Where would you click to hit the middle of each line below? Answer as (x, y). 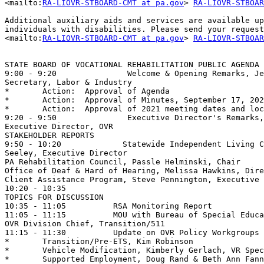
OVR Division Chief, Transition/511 (85, 224)
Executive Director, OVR (59, 127)
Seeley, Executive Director (68, 153)
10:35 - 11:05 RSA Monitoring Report (108, 206)
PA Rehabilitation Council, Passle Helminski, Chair (123, 162)
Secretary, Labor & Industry (68, 82)
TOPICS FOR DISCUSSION (54, 197)
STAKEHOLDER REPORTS (49, 136)
